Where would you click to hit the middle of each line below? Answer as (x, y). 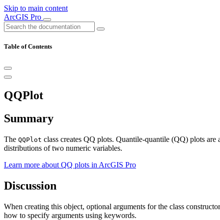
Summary (29, 119)
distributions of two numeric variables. (63, 148)
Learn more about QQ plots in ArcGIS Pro (70, 165)
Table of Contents (28, 47)
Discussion (30, 185)
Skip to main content (36, 8)
